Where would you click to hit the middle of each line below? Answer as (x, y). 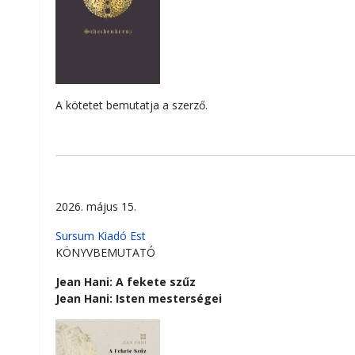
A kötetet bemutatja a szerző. (132, 105)
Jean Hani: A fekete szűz (126, 281)
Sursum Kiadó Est (101, 235)
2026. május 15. (96, 206)
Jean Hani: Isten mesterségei (139, 298)
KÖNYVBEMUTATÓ (105, 252)
